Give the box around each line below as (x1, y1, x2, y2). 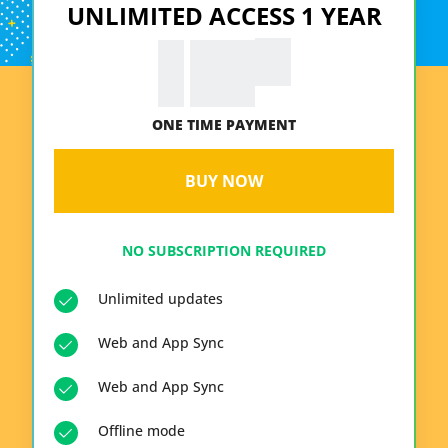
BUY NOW (185, 170, 263, 192)
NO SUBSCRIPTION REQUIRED (122, 241, 326, 260)
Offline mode (98, 421, 185, 440)
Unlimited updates (98, 289, 223, 308)
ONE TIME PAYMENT (152, 115, 296, 134)
